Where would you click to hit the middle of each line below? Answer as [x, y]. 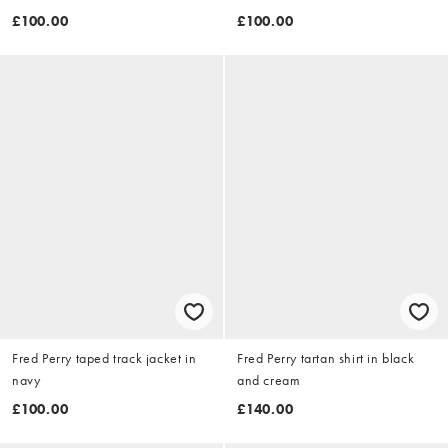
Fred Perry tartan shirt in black [326, 358]
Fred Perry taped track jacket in [104, 358]
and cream [269, 380]
